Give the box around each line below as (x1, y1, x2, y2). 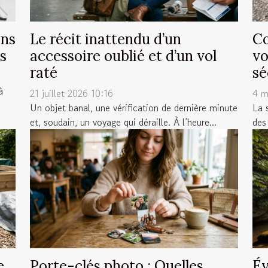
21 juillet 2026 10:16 (30, 86, 113, 101)
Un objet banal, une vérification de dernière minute (30, 100, 237, 115)
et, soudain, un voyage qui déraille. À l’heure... (30, 115, 217, 130)
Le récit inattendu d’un (30, 30, 181, 49)
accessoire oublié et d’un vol (30, 47, 217, 66)
